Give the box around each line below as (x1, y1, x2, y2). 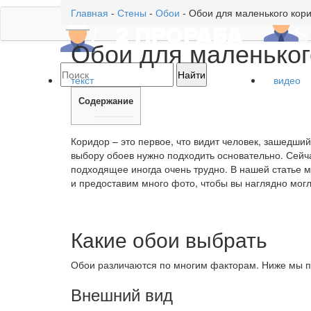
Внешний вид (71, 281, 173, 306)
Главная (71, 6, 108, 19)
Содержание (78, 94, 133, 107)
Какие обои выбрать (71, 224, 267, 254)
